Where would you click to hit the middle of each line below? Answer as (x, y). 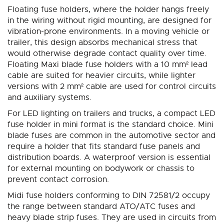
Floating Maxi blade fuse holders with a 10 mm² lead (107, 65)
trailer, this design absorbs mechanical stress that (102, 43)
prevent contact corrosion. (58, 180)
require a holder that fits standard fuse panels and (104, 147)
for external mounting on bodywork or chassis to (101, 169)
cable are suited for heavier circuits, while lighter (101, 76)
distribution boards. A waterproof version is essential (109, 158)
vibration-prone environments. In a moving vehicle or (108, 32)
